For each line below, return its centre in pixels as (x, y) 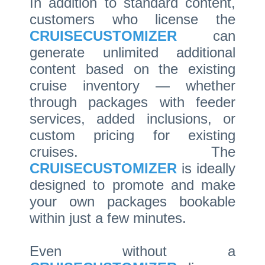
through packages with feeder (132, 102)
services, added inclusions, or (132, 119)
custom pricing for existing (132, 135)
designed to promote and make (132, 185)
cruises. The (132, 152)
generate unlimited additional (132, 52)
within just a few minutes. (108, 218)
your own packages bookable (132, 201)
